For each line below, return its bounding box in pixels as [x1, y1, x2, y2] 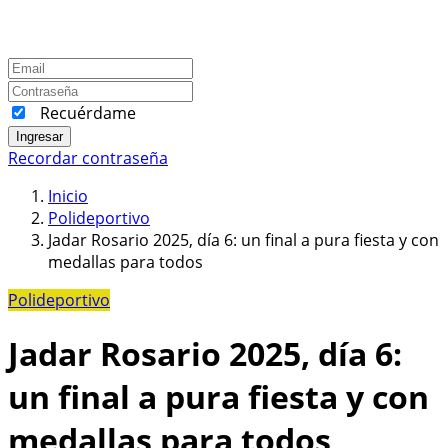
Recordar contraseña [8, 146, 168, 169]
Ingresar [16, 128, 63, 144]
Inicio [48, 184, 88, 207]
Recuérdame [40, 101, 136, 124]
